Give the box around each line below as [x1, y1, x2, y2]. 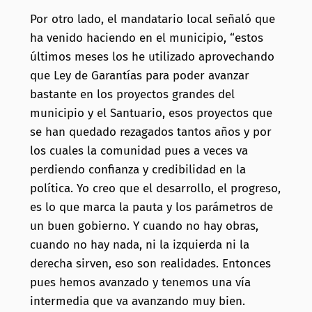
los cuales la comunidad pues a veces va [29, 143, 248, 159]
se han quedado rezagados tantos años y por [29, 125, 272, 140]
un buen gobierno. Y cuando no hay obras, [29, 219, 258, 234]
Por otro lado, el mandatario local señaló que [29, 12, 275, 27]
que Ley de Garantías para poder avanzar [29, 68, 249, 84]
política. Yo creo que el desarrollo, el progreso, [29, 181, 281, 196]
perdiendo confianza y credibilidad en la [29, 162, 246, 178]
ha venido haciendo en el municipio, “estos [29, 31, 263, 46]
